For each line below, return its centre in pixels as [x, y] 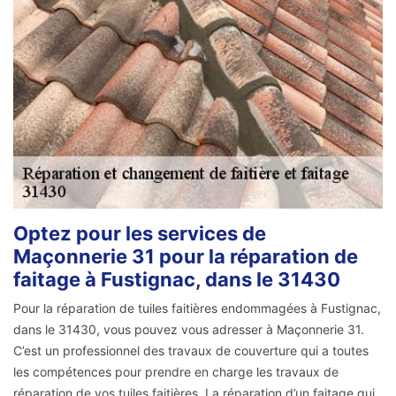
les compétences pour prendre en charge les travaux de [176, 371]
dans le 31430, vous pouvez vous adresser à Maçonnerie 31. [189, 329]
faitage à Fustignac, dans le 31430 [177, 279]
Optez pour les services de [140, 233]
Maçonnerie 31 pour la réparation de [186, 256]
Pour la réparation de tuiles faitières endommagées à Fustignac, [197, 308]
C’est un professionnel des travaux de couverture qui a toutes [191, 350]
